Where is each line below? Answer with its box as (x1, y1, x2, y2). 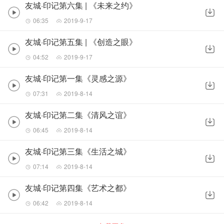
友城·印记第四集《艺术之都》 (25, 181, 131, 193)
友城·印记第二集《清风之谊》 (25, 108, 131, 120)
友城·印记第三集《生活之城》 (25, 145, 131, 157)
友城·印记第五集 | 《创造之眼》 (25, 36, 137, 48)
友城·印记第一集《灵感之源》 (25, 72, 131, 84)
